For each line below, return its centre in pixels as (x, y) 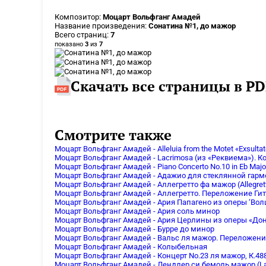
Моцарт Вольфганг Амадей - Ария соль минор (137, 211)
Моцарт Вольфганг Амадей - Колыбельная (131, 246)
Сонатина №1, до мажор (192, 26)
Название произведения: (102, 26)
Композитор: (79, 17)
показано (70, 44)
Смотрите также (113, 134)
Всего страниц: (83, 34)
